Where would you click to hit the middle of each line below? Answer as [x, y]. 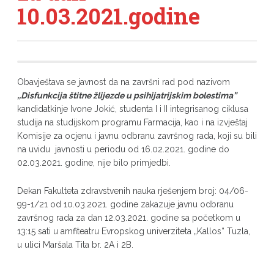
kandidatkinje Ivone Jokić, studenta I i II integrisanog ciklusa [132, 109]
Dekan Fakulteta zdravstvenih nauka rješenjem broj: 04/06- [132, 191]
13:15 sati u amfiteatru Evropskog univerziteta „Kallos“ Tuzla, [133, 231]
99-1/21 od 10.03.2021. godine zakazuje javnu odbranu [125, 204]
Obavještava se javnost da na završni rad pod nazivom [123, 82]
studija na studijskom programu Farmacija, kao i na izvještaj [132, 122]
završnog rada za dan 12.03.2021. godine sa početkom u [128, 218]
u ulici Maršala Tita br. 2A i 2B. [75, 245]
